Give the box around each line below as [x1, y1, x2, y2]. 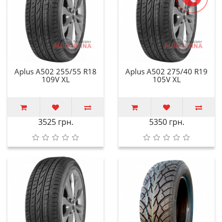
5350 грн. [149, 116, 184, 127]
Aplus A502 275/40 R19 [125, 66, 208, 76]
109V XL [41, 74, 70, 84]
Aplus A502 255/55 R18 [14, 66, 97, 76]
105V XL [152, 74, 181, 84]
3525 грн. [38, 116, 73, 127]
